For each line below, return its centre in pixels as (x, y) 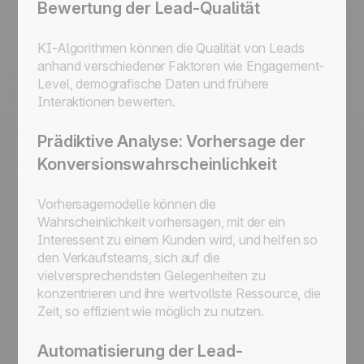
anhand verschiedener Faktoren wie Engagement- (181, 66)
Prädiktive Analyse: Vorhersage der (171, 141)
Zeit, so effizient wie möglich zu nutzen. (151, 311)
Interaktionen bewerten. (106, 102)
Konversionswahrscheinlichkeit (157, 164)
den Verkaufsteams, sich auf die (129, 258)
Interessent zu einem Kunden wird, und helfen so (178, 240)
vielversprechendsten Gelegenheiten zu (152, 275)
